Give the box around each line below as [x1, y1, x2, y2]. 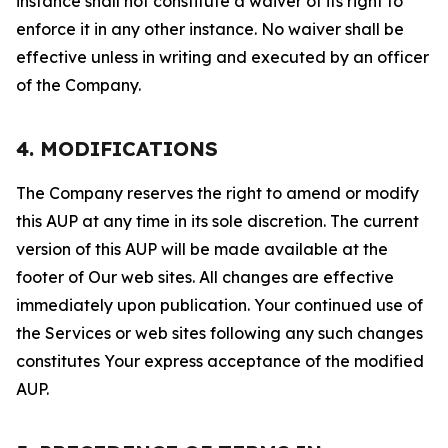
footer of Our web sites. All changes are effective [16, 267, 394, 287]
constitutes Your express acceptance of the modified [16, 351, 424, 371]
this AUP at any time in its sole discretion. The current [16, 211, 419, 231]
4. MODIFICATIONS [16, 136, 218, 161]
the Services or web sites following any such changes [16, 323, 423, 343]
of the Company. [16, 75, 141, 95]
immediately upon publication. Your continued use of [16, 295, 423, 315]
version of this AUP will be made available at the [16, 239, 388, 259]
